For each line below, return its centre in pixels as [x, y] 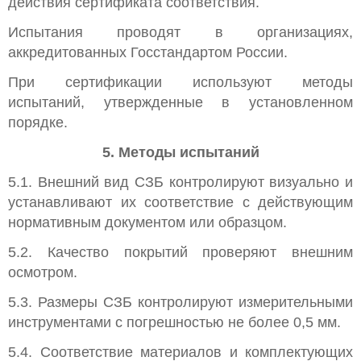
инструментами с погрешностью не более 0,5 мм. [174, 322]
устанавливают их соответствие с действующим [180, 202]
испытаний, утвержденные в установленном [180, 102]
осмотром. [43, 272]
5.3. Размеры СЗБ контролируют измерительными [180, 302]
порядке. [38, 122]
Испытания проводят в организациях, [180, 32]
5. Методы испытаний [180, 152]
